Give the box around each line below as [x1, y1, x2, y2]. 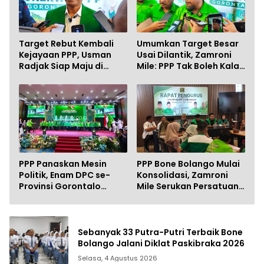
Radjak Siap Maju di [19, 60, 103, 72]
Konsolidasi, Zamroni [137, 169, 228, 181]
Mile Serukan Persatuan [137, 180, 239, 192]
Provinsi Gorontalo [19, 180, 101, 192]
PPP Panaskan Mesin [19, 157, 107, 170]
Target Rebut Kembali [19, 38, 114, 50]
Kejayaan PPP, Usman [19, 49, 111, 61]
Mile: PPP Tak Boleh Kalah [137, 60, 245, 72]
